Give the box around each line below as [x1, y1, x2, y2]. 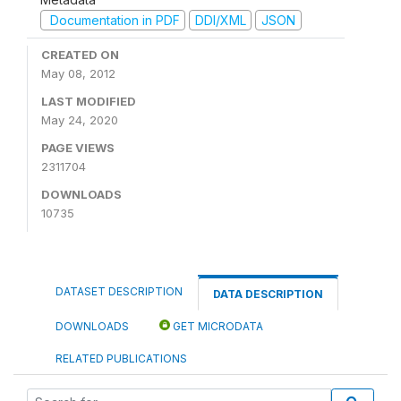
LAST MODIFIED [41, 94, 136, 108]
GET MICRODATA [170, 320, 263, 333]
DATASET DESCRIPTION [55, 285, 183, 298]
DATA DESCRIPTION [213, 287, 323, 301]
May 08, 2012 [41, 66, 115, 81]
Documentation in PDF [46, 12, 180, 28]
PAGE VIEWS [41, 141, 115, 155]
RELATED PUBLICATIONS [55, 352, 187, 365]
